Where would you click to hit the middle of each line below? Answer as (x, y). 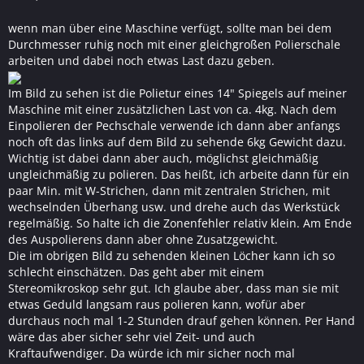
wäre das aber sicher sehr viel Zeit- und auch (132, 337)
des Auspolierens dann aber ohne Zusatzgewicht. (143, 239)
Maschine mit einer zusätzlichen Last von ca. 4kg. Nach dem (172, 109)
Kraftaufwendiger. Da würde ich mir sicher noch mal (152, 353)
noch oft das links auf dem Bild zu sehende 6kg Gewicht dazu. (177, 142)
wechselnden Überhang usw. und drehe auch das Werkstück (174, 207)
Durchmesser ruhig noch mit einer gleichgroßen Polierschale (174, 44)
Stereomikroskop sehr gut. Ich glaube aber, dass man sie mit (173, 288)
